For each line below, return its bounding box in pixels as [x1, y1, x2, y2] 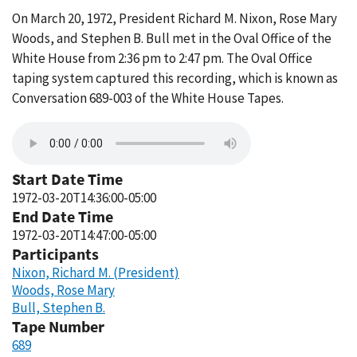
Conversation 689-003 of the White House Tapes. [12, 89, 284, 107]
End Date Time [12, 206, 113, 226]
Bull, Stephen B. [12, 299, 105, 316]
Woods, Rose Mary [12, 281, 115, 299]
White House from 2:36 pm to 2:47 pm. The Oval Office [12, 49, 312, 67]
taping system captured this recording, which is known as [12, 69, 338, 87]
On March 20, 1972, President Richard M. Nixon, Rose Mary [12, 10, 337, 27]
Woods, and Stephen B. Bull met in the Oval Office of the [12, 29, 331, 47]
